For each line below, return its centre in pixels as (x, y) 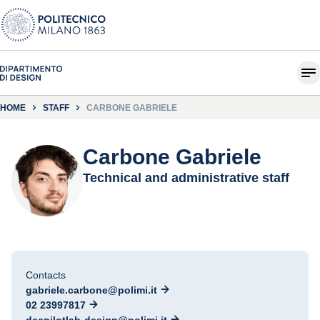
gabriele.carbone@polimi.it (91, 290)
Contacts (46, 275)
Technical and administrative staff (186, 178)
